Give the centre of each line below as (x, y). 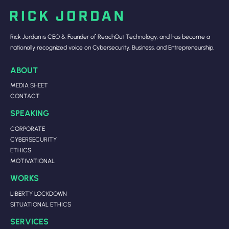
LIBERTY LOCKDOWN (39, 193)
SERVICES (29, 221)
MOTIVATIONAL (32, 161)
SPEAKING (30, 113)
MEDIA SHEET (29, 85)
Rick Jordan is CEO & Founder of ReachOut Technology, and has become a (110, 37)
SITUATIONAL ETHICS (41, 204)
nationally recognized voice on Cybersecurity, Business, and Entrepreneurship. (112, 48)
